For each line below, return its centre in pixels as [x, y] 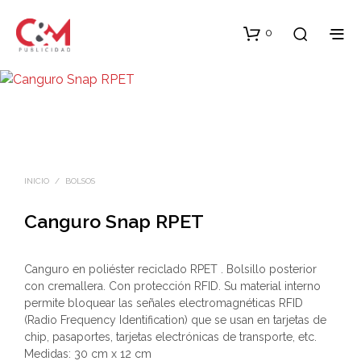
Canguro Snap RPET [114, 221]
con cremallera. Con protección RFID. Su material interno [172, 286]
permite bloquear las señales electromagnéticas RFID [164, 303]
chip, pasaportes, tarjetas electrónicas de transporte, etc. [170, 336]
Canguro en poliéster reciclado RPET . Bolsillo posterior [170, 269]
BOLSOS [80, 180]
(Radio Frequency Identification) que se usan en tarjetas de [175, 320]
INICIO [37, 180]
